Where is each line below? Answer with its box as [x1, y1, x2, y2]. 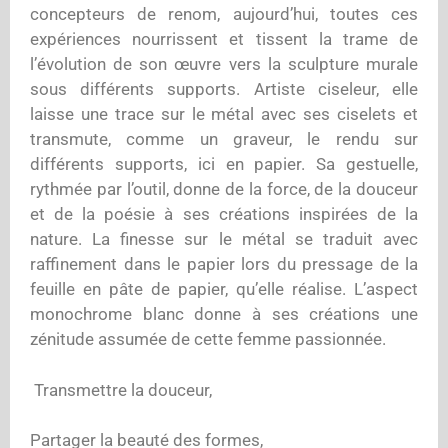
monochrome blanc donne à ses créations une [30, 304, 418, 324]
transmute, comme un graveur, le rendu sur [30, 129, 418, 149]
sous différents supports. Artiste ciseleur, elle [30, 79, 418, 99]
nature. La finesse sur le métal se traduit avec [30, 229, 418, 249]
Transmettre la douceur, [30, 379, 212, 400]
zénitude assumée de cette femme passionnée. [30, 329, 386, 349]
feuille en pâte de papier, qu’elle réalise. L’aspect [30, 279, 418, 299]
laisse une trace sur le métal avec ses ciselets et [30, 104, 418, 124]
